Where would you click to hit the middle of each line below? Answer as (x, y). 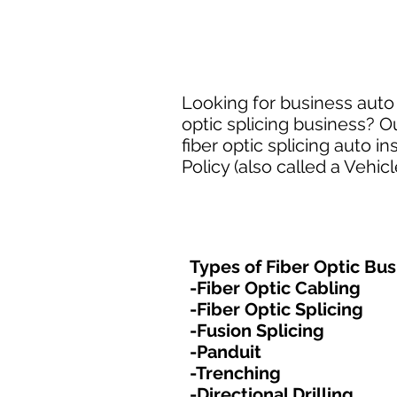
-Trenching (235, 373)
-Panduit (226, 352)
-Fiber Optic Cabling (275, 288)
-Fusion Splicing (257, 331)
